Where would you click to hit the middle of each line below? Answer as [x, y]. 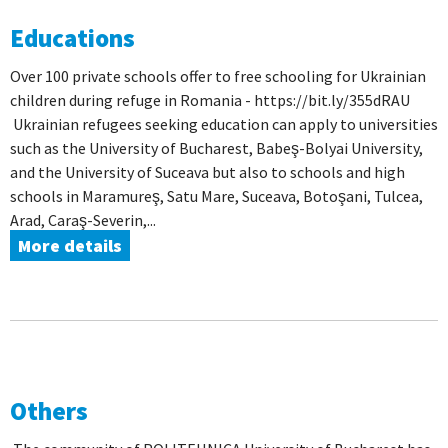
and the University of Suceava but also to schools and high [207, 172]
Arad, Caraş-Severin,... [83, 220]
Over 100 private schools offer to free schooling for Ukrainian [218, 76]
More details [70, 245]
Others [49, 411]
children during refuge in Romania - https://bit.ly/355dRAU [210, 100]
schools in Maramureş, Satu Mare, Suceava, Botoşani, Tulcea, [216, 196]
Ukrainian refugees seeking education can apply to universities [224, 124]
